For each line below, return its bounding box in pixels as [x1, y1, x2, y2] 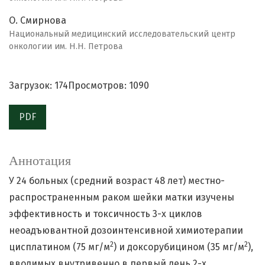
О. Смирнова [9, 15, 66, 27]
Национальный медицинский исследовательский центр [9, 29, 235, 40]
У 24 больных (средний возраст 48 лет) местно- [9, 175, 225, 187]
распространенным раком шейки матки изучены [9, 192, 234, 203]
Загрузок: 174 [9, 80, 68, 92]
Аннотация [9, 153, 71, 169]
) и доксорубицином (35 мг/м [114, 241, 244, 253]
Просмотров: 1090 [68, 80, 149, 92]
